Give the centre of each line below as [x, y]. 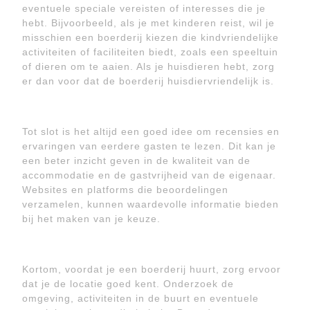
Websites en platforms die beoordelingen [125, 190]
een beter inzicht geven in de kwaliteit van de [136, 161]
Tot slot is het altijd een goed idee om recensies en [151, 131]
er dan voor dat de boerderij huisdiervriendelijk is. [148, 81]
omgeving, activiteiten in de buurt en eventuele [140, 298]
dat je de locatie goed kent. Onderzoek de [128, 284]
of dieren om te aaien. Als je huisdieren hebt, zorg [148, 66]
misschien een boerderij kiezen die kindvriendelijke [151, 37]
